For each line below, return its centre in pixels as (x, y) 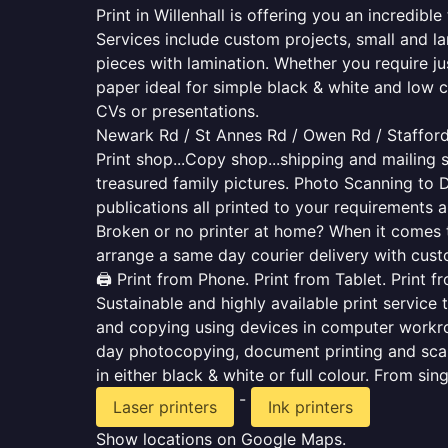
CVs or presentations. (177, 111)
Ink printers (310, 407)
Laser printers (165, 407)
